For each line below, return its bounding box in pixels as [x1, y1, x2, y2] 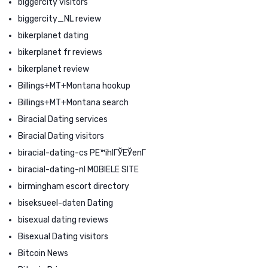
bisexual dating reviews [18, 214, 108, 225]
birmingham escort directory [18, 181, 129, 191]
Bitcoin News [18, 248, 68, 258]
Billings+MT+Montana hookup [18, 80, 130, 91]
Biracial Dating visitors [18, 130, 104, 141]
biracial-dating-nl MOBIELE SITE [18, 164, 139, 175]
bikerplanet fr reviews [18, 47, 102, 57]
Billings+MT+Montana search [18, 97, 129, 108]
